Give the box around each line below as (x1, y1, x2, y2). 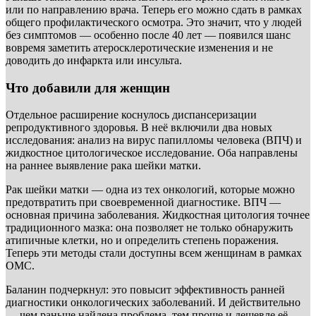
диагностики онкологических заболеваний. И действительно (6, 296, 300, 309)
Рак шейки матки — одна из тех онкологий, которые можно (6, 183, 295, 196)
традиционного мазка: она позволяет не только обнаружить (6, 221, 293, 234)
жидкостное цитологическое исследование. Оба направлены (6, 147, 298, 159)
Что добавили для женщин (6, 80, 170, 95)
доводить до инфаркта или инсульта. (6, 54, 182, 66)
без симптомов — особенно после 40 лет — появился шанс (6, 28, 291, 41)
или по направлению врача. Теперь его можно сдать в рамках (6, 3, 302, 16)
